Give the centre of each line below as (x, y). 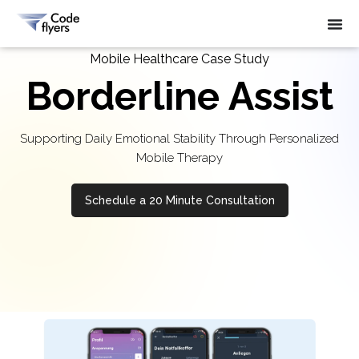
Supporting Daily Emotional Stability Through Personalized (179, 139)
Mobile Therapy (179, 158)
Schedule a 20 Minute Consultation (179, 201)
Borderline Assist (179, 97)
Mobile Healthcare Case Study (179, 59)
